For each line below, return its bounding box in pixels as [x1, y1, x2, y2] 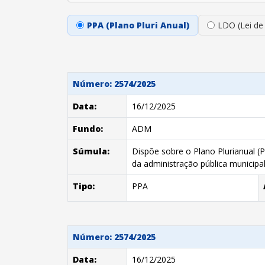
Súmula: [73, 145, 109, 157]
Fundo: [73, 122, 103, 134]
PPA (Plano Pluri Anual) [87, 20, 189, 31]
